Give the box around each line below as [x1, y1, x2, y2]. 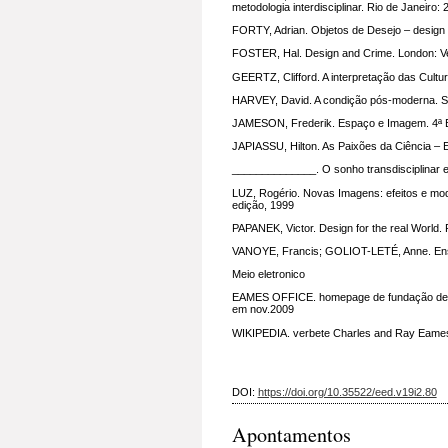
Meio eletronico [231, 268, 305, 281]
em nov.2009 [231, 303, 294, 316]
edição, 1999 [231, 198, 294, 211]
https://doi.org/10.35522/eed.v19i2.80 [257, 385, 437, 398]
